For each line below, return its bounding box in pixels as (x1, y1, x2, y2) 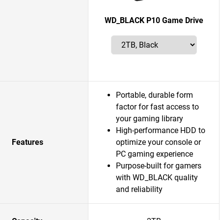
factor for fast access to (116, 102, 199, 111)
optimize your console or (116, 137, 201, 147)
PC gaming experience (116, 149, 193, 159)
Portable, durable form (116, 90, 193, 100)
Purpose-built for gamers (116, 161, 201, 170)
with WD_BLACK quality (116, 173, 198, 182)
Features (12, 137, 43, 147)
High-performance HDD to (116, 126, 205, 135)
